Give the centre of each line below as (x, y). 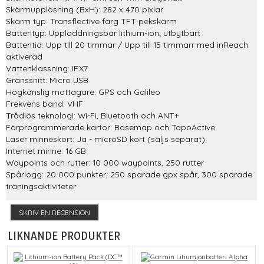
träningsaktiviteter (41, 186)
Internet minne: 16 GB (46, 151)
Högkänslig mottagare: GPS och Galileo (83, 92)
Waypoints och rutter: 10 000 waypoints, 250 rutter (105, 162)
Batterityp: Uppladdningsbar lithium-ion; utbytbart (103, 33)
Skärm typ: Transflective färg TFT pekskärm (91, 21)
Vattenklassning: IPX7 (47, 68)
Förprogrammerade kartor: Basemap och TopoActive (110, 127)
